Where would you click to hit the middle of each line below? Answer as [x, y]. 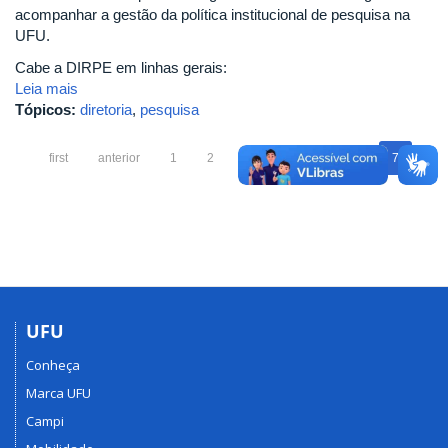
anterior [119, 157]
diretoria [106, 109]
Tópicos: [47, 109]
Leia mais [46, 88]
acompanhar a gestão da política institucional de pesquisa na [212, 14]
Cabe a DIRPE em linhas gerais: [121, 67]
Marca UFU [58, 393]
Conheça [53, 365]
